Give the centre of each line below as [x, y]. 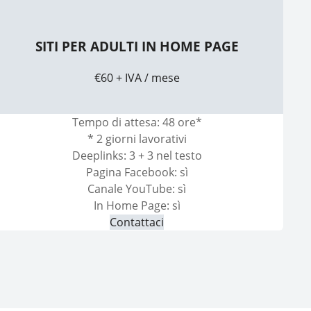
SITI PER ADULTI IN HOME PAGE [137, 47]
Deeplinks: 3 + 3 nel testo [137, 155]
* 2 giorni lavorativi [137, 138]
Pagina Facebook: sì [137, 172]
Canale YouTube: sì [137, 188]
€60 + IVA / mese [137, 77]
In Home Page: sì [137, 205]
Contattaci [137, 222]
